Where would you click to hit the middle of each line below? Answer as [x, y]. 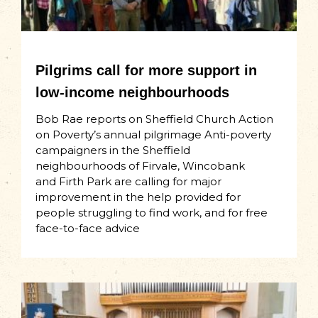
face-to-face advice [88, 229]
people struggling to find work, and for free [152, 213]
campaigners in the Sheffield [113, 150]
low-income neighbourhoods [132, 93]
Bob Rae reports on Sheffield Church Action [154, 119]
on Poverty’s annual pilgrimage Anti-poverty [153, 135]
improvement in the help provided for [138, 197]
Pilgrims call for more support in [146, 71]
